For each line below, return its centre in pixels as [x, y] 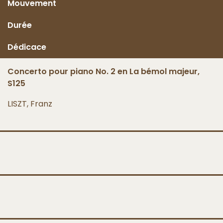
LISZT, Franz [30, 104]
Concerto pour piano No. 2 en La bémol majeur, [104, 71]
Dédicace [27, 47]
